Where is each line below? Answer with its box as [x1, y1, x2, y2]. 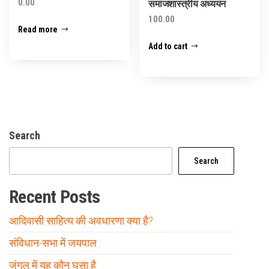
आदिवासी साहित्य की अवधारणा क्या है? [9, 214, 153, 228]
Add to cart [148, 41, 188, 52]
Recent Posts [9, 186, 100, 208]
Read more [18, 25, 58, 35]
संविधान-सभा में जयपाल [9, 237, 97, 250]
